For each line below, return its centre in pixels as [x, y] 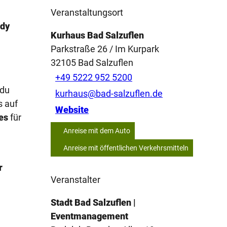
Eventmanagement [89, 216]
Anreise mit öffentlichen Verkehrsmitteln [126, 148]
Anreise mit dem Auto [97, 130]
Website [72, 110]
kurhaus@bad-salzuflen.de [109, 94]
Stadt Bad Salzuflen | [93, 202]
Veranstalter [75, 179]
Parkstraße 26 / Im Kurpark [105, 49]
